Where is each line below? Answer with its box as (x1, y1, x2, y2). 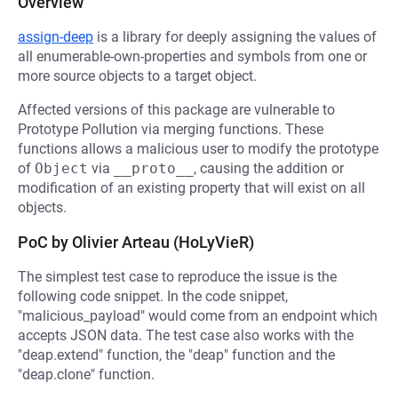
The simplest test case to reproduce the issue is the (18, 268, 337, 285)
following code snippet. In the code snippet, (18, 288, 288, 305)
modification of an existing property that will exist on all (18, 179, 365, 196)
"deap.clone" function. (18, 366, 155, 383)
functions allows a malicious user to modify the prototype (18, 140, 378, 157)
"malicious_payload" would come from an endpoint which (18, 307, 378, 324)
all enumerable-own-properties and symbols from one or (18, 48, 367, 65)
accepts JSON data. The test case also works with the (18, 327, 354, 344)
